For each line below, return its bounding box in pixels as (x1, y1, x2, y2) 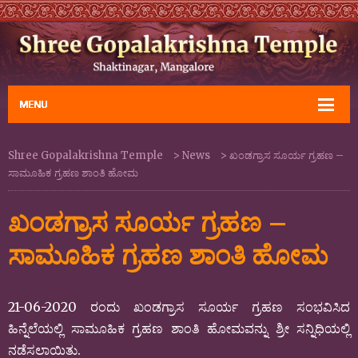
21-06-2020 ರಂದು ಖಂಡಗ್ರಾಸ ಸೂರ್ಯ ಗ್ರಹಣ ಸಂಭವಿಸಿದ (8, 298, 350, 315)
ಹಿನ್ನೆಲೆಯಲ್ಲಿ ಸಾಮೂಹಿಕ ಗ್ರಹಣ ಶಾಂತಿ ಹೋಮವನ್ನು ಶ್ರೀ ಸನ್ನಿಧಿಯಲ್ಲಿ (8, 320, 350, 336)
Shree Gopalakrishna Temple (8, 148, 163, 162)
